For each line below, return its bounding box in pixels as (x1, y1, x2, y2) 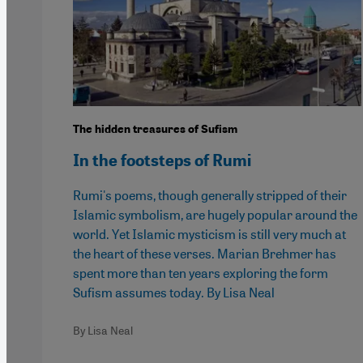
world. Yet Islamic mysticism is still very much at (73, 225, 346, 243)
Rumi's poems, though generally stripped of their (73, 186, 347, 204)
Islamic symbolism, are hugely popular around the (73, 206, 357, 224)
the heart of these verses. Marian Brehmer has (73, 245, 336, 263)
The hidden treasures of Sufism (73, 122, 237, 137)
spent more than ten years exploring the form (73, 264, 328, 282)
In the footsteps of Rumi (73, 151, 251, 171)
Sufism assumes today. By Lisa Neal (73, 284, 275, 301)
